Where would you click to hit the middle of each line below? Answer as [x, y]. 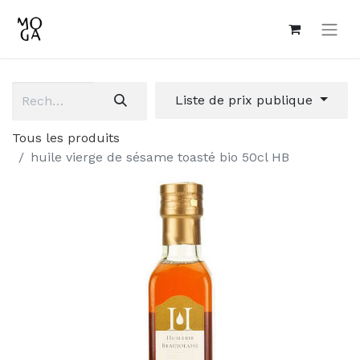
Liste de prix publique [246, 100]
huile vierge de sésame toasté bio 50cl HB [160, 157]
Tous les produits [66, 138]
